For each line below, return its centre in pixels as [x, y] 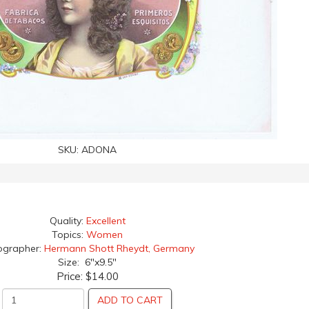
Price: [71, 276]
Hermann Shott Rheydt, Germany [119, 248]
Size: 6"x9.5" [87, 262]
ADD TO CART [130, 300]
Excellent [106, 221]
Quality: [68, 221]
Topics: [69, 235]
